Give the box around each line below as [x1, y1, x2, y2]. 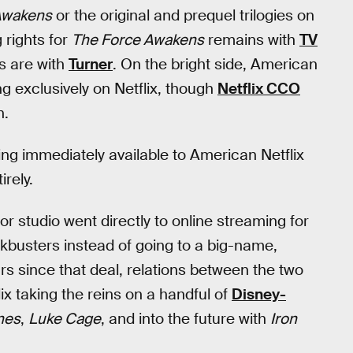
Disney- [232, 284, 286, 304]
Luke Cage [28, 308, 101, 329]
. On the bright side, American [113, 54, 318, 75]
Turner [69, 54, 113, 75]
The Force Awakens [72, 30, 204, 50]
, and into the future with [101, 308, 270, 329]
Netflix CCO [217, 79, 300, 99]
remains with [204, 30, 299, 50]
